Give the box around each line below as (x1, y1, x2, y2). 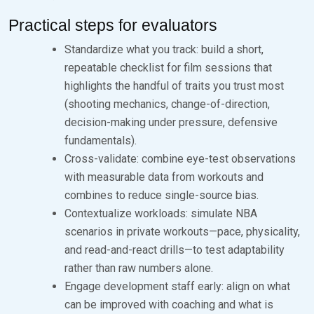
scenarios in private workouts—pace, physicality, (64, 224, 300, 238)
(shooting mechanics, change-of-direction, (64, 97, 270, 111)
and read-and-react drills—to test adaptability (64, 243, 285, 257)
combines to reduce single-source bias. (64, 188, 259, 202)
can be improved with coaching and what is (64, 297, 273, 311)
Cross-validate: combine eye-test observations (64, 151, 296, 165)
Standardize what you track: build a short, (64, 42, 264, 56)
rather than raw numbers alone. (64, 261, 213, 275)
